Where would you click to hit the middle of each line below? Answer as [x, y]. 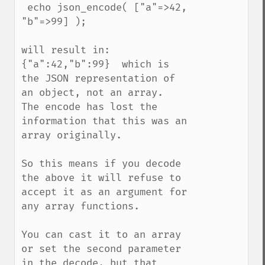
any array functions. [80, 206]
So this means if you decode [101, 164]
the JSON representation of [98, 78]
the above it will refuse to [101, 178]
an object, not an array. [92, 93]
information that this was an [104, 121]
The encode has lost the [89, 107]
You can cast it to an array [101, 235]
